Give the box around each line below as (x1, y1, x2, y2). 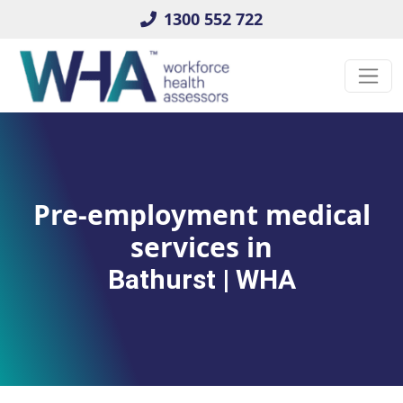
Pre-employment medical (32, 196, 371, 234)
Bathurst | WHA (107, 264, 296, 296)
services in (130, 228, 273, 266)
